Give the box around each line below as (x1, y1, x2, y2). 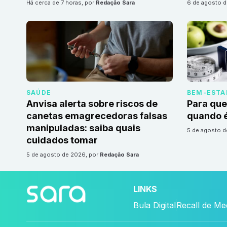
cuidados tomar (26, 135, 98, 146)
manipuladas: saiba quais (26, 123, 140, 134)
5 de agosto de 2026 (30, 151, 86, 159)
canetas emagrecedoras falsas (26, 110, 167, 122)
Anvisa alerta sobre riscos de (26, 98, 158, 109)
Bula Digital (133, 200, 176, 211)
